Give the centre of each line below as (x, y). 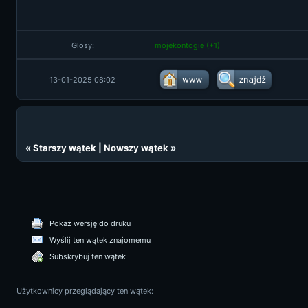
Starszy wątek (65, 148)
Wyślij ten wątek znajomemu (100, 240)
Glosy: (82, 45)
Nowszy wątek (136, 148)
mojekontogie (179, 45)
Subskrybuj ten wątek (88, 256)
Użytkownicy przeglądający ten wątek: (85, 291)
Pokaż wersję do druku (90, 223)
